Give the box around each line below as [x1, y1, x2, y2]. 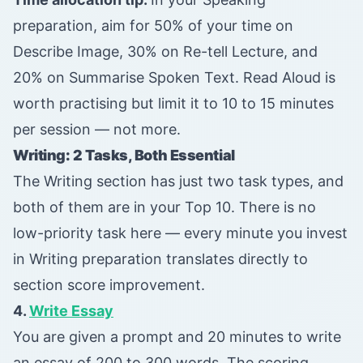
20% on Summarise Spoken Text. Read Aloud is [13, 69, 335, 87]
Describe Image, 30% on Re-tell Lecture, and [13, 43, 318, 61]
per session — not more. [13, 121, 181, 139]
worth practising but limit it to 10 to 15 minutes [13, 95, 334, 113]
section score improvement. [13, 276, 205, 294]
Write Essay [29, 302, 113, 320]
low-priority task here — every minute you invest [13, 224, 348, 242]
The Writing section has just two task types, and [13, 173, 344, 190]
